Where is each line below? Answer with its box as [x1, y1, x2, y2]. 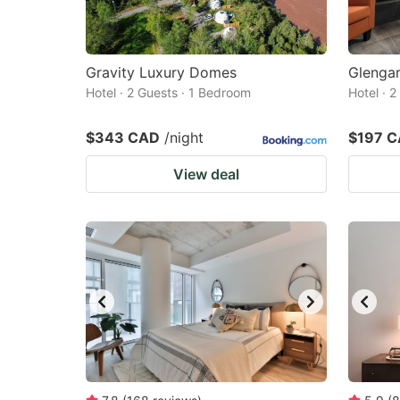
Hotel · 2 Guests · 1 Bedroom [86, 85, 251, 100]
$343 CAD [86, 129, 160, 146]
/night [164, 129, 204, 146]
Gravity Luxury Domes [86, 63, 237, 81]
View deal [173, 165, 239, 183]
